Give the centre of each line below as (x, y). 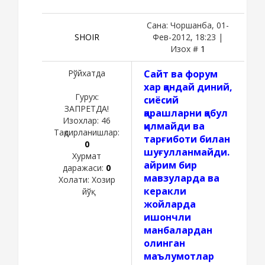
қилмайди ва (174, 126)
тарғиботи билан (187, 139)
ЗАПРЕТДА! (87, 108)
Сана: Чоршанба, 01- (188, 25)
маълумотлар (179, 256)
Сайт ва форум (181, 74)
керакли (165, 191)
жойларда (170, 204)
